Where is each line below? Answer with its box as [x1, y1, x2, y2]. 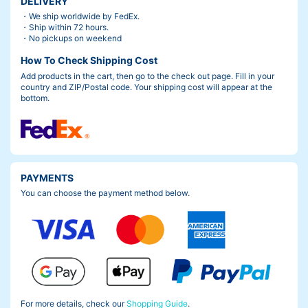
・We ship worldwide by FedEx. [21, 11, 140, 22]
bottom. [21, 92, 49, 103]
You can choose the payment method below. [21, 188, 190, 199]
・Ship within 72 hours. [21, 22, 109, 33]
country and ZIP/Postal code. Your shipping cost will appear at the [21, 81, 272, 92]
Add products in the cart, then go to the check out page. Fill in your [21, 70, 274, 81]
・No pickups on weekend [21, 33, 122, 44]
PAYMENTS [21, 171, 74, 184]
